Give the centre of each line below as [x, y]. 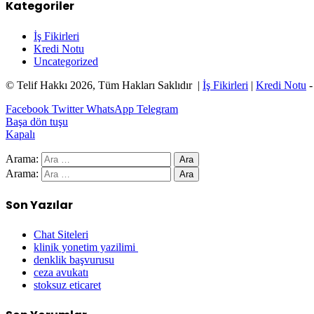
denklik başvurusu [74, 260]
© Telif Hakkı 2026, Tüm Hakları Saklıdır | [104, 85]
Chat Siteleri [61, 235]
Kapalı [20, 134]
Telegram [157, 109]
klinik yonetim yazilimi [86, 247]
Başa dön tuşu [37, 121]
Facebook [27, 109]
